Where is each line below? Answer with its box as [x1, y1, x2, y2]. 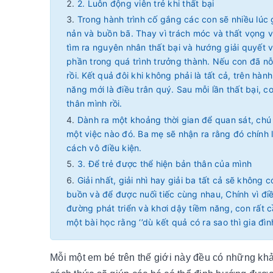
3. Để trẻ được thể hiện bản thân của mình [77, 158, 252, 169]
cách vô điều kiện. [66, 142, 142, 153]
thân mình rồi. [66, 98, 122, 108]
